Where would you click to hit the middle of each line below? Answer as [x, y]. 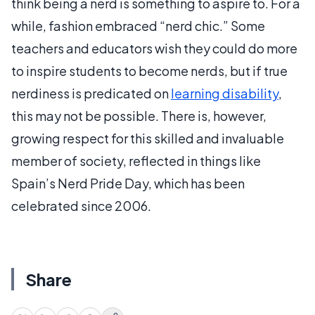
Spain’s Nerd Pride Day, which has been [128, 183]
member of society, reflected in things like [136, 161]
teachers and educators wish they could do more [154, 48]
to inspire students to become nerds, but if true [149, 71]
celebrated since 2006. [81, 206]
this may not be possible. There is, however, [139, 116]
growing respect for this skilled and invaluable [148, 138]
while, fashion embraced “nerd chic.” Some [138, 26]
